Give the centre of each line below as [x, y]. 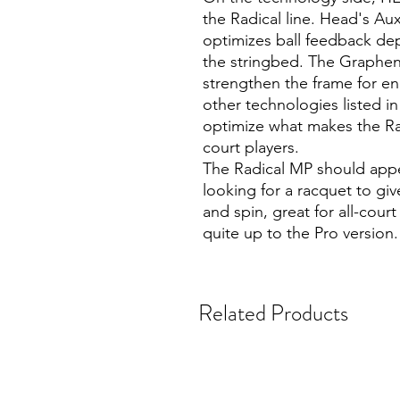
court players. [251, 147]
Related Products [273, 313]
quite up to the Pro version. [300, 233]
